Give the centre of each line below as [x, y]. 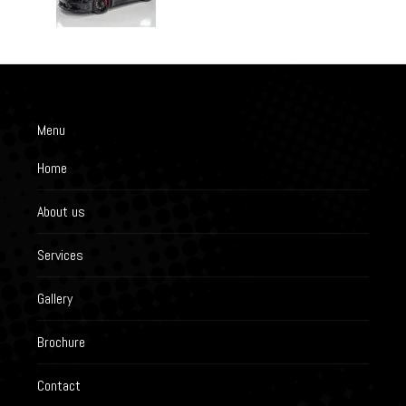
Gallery [54, 298]
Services [60, 255]
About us [61, 211]
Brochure [61, 342]
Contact [58, 385]
